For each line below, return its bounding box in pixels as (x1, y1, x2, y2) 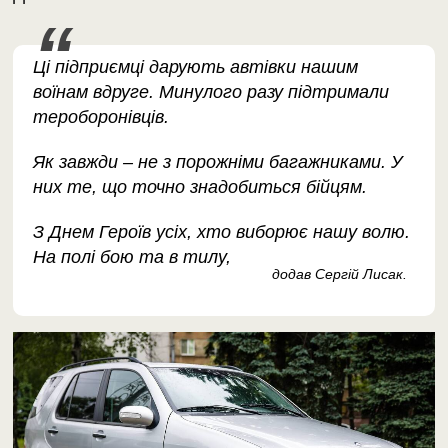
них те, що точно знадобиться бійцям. (33, 177, 368, 198)
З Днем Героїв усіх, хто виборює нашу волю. (33, 222, 411, 243)
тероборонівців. (33, 107, 170, 128)
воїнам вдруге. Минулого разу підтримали (33, 82, 390, 103)
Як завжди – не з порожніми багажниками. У (33, 152, 404, 173)
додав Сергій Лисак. (271, 266, 407, 283)
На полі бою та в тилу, (33, 247, 232, 268)
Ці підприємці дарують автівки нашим (33, 57, 359, 78)
